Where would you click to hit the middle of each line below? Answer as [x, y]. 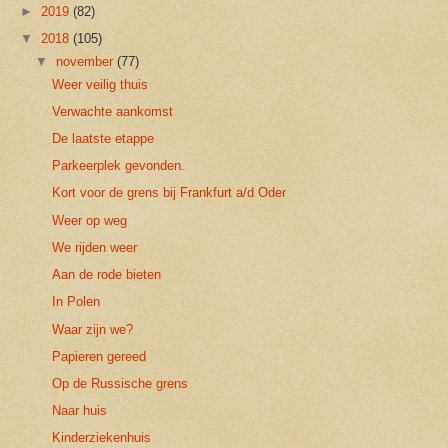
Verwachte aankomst [113, 111]
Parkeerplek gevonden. [119, 166]
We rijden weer [95, 247]
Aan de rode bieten [107, 275]
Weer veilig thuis [100, 84]
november [85, 61]
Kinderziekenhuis [102, 438]
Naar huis [80, 411]
